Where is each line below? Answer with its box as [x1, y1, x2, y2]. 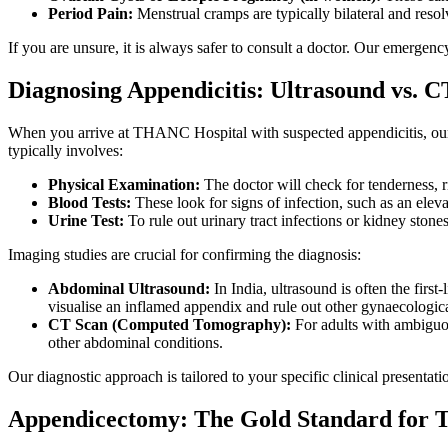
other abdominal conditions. [48, 333, 223, 351]
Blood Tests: [48, 193, 131, 211]
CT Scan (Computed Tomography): [48, 315, 291, 333]
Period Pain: [48, 4, 133, 22]
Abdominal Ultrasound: [48, 279, 210, 297]
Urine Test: [48, 211, 124, 229]
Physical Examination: [48, 175, 200, 193]
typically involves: [8, 141, 123, 159]
